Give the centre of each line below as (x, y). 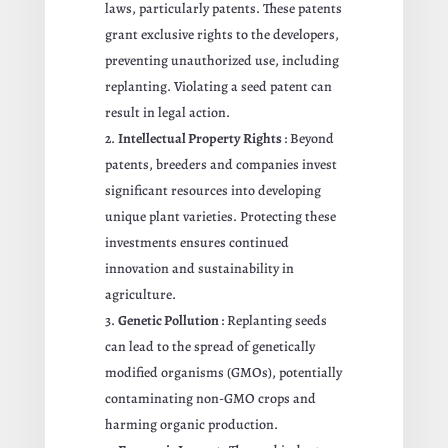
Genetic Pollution (169, 320)
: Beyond (308, 138)
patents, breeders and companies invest (220, 164)
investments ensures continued (196, 242)
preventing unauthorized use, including (221, 60)
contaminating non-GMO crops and (210, 398)
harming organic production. (191, 424)
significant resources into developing (212, 190)
